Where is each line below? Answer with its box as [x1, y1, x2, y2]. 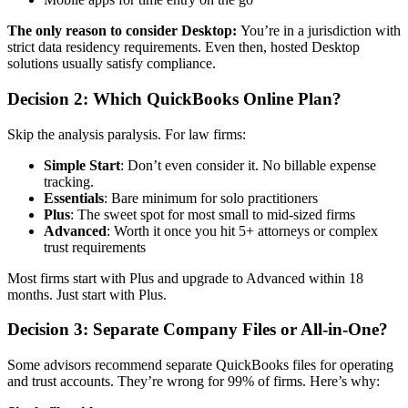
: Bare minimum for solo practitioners [104, 189, 318, 206]
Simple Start [44, 157, 120, 173]
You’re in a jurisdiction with [237, 23, 401, 39]
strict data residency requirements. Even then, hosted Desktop [7, 39, 360, 56]
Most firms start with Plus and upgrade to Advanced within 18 [7, 270, 363, 286]
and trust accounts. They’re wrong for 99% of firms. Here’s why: [7, 373, 380, 390]
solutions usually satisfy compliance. [7, 56, 216, 72]
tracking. [44, 173, 94, 189]
